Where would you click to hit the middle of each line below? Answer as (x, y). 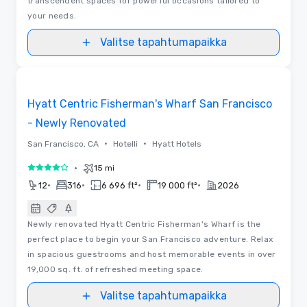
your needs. (52, 15)
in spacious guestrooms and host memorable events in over (152, 254)
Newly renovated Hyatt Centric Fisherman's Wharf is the (144, 224)
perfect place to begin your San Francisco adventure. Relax (150, 239)
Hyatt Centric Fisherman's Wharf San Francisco (150, 103)
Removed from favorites (80, 79)
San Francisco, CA (63, 144)
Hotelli (125, 144)
